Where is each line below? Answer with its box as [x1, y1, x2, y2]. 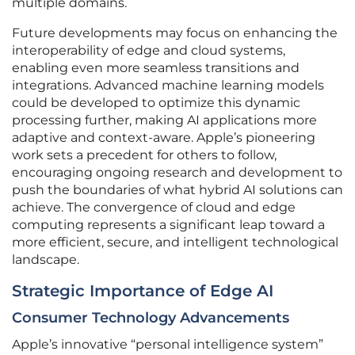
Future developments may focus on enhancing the [12, 25, 338, 41]
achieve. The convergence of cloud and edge [12, 200, 296, 216]
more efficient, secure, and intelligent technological [12, 235, 338, 250]
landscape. [12, 252, 79, 268]
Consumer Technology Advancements [12, 309, 289, 327]
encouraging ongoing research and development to [12, 165, 342, 181]
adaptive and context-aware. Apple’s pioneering [12, 130, 315, 146]
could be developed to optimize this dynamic [12, 95, 300, 111]
